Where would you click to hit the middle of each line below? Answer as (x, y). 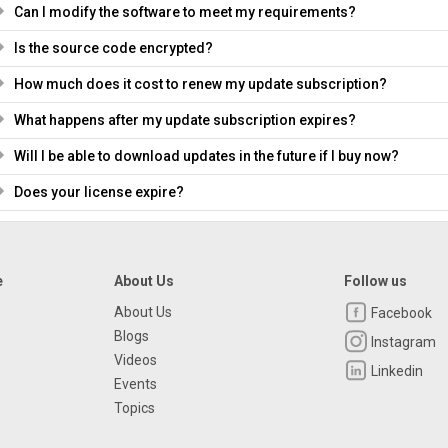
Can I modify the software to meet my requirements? (184, 12)
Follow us (376, 281)
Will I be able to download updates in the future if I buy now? (206, 156)
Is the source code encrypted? (113, 48)
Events (135, 384)
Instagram (402, 342)
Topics (134, 408)
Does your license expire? (98, 192)
